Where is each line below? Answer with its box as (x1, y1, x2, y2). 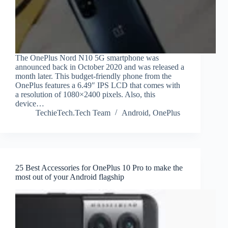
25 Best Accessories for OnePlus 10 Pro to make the (15, 163, 183, 173)
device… (15, 99, 44, 108)
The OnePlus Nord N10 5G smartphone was (15, 53, 159, 63)
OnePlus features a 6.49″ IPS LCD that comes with (15, 81, 180, 90)
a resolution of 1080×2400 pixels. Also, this (15, 90, 155, 99)
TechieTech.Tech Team (36, 108, 110, 118)
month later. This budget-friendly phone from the (15, 72, 172, 81)
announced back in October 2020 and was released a (15, 63, 184, 72)
